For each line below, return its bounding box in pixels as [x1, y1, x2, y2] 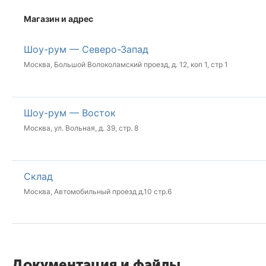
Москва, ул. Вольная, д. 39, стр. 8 [24, 123, 138, 132]
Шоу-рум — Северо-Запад [24, 43, 148, 56]
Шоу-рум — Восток [24, 106, 116, 119]
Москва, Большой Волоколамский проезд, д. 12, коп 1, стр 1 [24, 60, 228, 69]
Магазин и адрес [24, 14, 93, 24]
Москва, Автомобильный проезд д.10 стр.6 [24, 186, 172, 196]
